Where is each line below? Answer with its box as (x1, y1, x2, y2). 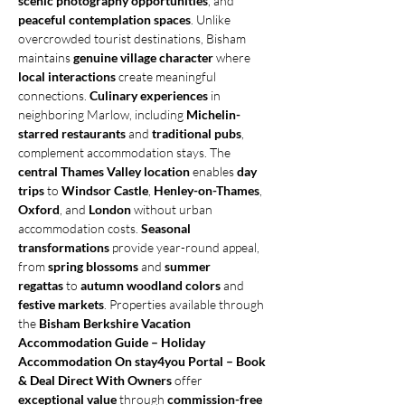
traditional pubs (152, 126, 241, 141)
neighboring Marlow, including (18, 107, 186, 122)
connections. (18, 88, 89, 103)
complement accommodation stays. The (18, 145, 233, 160)
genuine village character (73, 50, 213, 65)
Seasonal (141, 221, 193, 236)
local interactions (18, 69, 116, 84)
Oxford (18, 202, 60, 217)
